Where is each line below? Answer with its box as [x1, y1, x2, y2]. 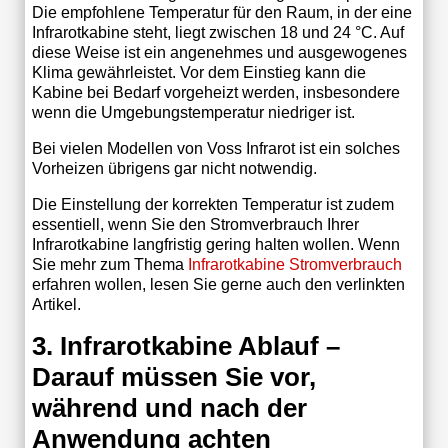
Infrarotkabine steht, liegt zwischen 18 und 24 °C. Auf [31, 23, 404, 41]
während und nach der [31, 392, 307, 423]
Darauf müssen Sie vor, [31, 361, 316, 392]
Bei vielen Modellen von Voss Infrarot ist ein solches [31, 139, 400, 157]
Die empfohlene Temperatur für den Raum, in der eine [31, 3, 412, 21]
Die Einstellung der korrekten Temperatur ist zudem [31, 195, 394, 213]
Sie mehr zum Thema [31, 255, 188, 273]
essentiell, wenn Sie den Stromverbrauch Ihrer [31, 215, 359, 233]
